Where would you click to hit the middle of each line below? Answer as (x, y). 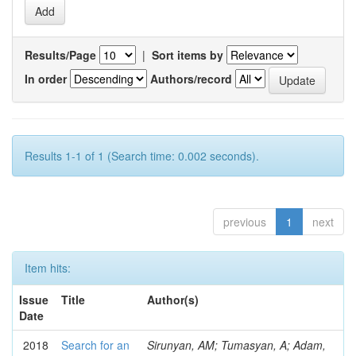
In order (46, 78)
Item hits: (48, 268)
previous (245, 222)
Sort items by (188, 55)
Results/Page (60, 55)
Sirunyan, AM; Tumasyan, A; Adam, (236, 345)
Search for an (95, 345)
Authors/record (191, 78)
